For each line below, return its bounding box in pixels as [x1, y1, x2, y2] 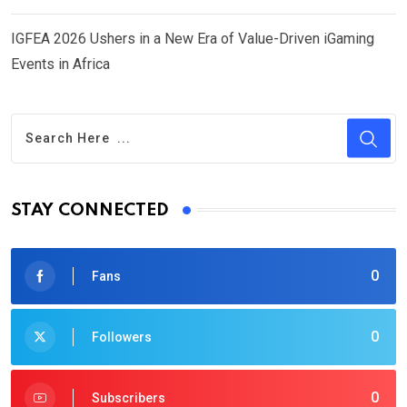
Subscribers [92, 390, 165, 405]
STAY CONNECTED [11, 201, 169, 219]
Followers [92, 329, 152, 344]
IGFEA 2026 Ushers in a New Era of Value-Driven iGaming [11, 29, 374, 47]
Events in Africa [11, 55, 110, 73]
